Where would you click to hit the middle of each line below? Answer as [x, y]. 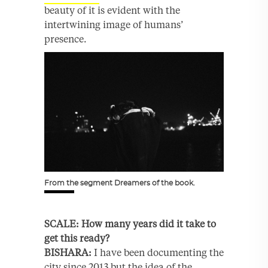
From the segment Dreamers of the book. [120, 183]
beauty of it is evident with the [112, 10]
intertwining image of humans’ [114, 25]
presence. [66, 39]
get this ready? [77, 238]
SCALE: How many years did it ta [119, 223]
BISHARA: [68, 252]
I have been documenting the [158, 252]
